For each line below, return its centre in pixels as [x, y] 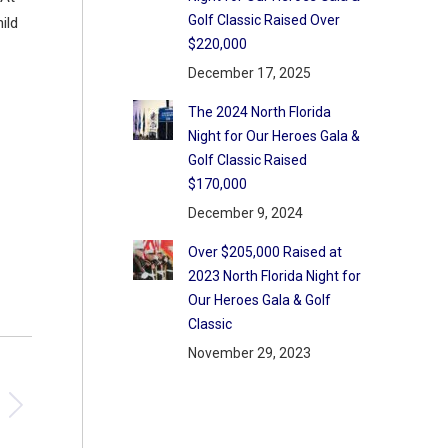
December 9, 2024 [245, 213]
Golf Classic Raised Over [263, 20]
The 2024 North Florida [259, 112]
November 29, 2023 [249, 353]
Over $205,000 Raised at [264, 252]
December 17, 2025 [249, 73]
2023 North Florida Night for [274, 276]
